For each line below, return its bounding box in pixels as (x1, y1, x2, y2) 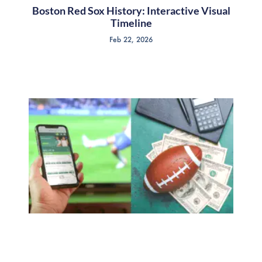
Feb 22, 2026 (109, 35, 153, 44)
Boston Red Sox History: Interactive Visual (32, 4, 230, 17)
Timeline (110, 16, 152, 29)
